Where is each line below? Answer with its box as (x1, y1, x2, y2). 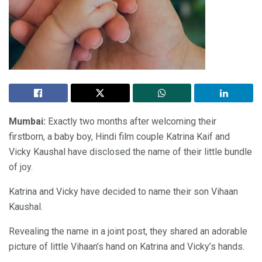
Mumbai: (9, 115, 46, 127)
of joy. (9, 161, 33, 173)
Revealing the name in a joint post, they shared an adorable (9, 225, 247, 237)
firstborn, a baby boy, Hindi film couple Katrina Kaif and (9, 130, 230, 142)
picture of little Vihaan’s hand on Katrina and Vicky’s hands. (9, 240, 244, 252)
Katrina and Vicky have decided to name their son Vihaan (9, 185, 238, 197)
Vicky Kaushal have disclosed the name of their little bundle (9, 146, 252, 157)
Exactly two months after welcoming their (46, 115, 216, 127)
